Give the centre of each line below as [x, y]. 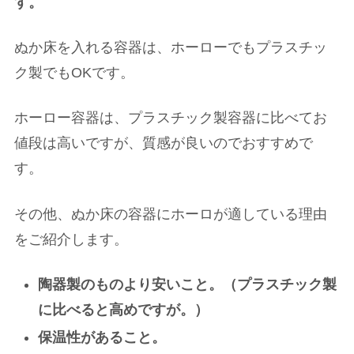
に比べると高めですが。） [123, 309]
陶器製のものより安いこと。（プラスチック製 [187, 284]
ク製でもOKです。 [74, 73]
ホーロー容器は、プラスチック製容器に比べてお [171, 118]
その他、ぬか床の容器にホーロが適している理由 [171, 214]
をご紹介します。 [71, 239]
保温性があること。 [102, 338]
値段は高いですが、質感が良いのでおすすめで [164, 143]
